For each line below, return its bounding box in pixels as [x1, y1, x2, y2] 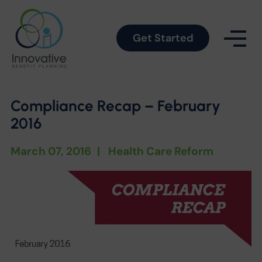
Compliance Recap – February [10, 96, 220, 115]
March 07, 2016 [10, 143, 91, 158]
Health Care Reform [108, 143, 213, 158]
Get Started [132, 30, 194, 45]
